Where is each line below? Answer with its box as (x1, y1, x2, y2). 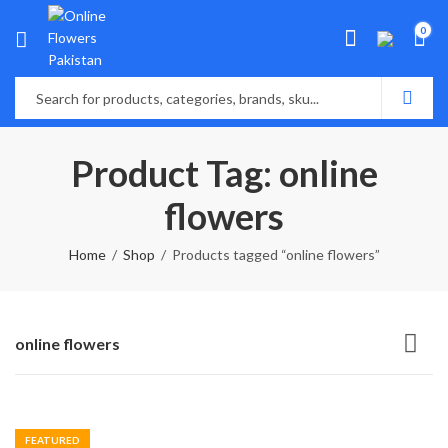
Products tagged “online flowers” (171, 246, 380, 263)
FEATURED (25, 434, 80, 446)
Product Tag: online (70, 151, 378, 195)
